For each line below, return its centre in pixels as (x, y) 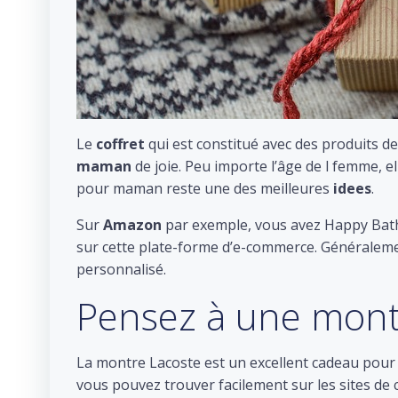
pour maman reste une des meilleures (205, 188)
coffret (120, 144)
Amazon (132, 225)
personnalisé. (121, 269)
